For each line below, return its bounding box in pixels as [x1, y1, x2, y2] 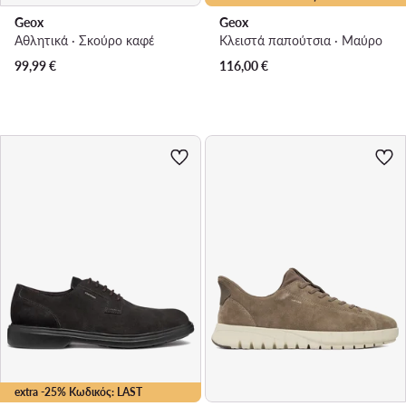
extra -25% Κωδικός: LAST [14, 385, 142, 400]
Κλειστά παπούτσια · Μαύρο [219, 32, 382, 48]
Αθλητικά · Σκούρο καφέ [14, 32, 154, 48]
